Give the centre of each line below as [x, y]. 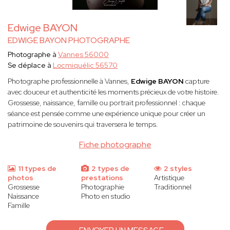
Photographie [102, 187]
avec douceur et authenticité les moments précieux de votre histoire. [113, 92]
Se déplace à [30, 65]
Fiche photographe [115, 145]
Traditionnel [173, 187]
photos [21, 178]
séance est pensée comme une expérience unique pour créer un [107, 114]
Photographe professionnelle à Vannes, [69, 81]
